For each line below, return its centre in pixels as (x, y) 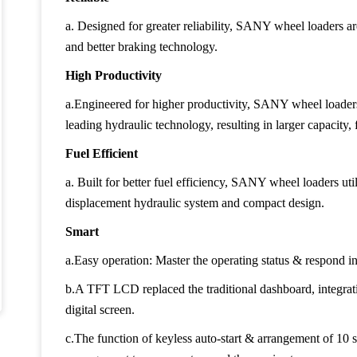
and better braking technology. (141, 46)
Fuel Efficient (102, 153)
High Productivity (114, 75)
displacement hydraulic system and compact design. (195, 202)
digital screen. (100, 309)
